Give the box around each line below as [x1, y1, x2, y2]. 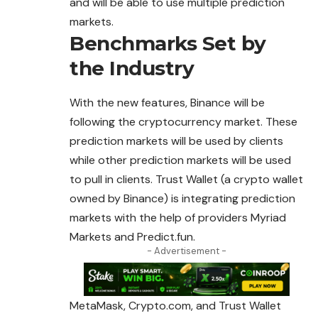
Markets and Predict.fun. [70, 229, 195, 245]
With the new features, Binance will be [70, 95, 265, 111]
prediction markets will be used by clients [70, 133, 283, 149]
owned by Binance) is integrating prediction [70, 191, 295, 207]
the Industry [70, 56, 194, 81]
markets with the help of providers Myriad [70, 210, 286, 226]
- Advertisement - [147, 245, 226, 258]
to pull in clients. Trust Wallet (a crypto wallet [70, 172, 303, 187]
